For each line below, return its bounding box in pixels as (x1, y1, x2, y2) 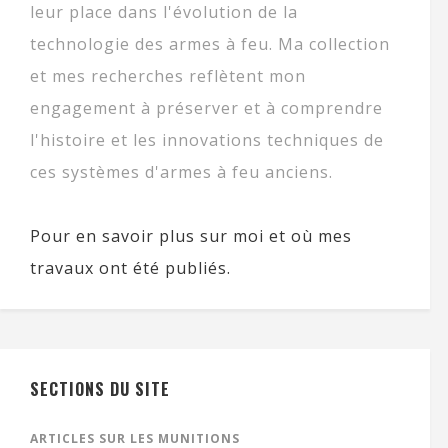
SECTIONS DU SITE (30, 377, 170, 402)
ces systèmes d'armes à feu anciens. (30, 161, 333, 184)
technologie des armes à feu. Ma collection (30, 33, 390, 56)
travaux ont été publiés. (30, 257, 231, 280)
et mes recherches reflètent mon (30, 65, 306, 88)
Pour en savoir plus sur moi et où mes (30, 225, 352, 248)
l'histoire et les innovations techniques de (30, 129, 384, 152)
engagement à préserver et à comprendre (30, 97, 383, 120)
